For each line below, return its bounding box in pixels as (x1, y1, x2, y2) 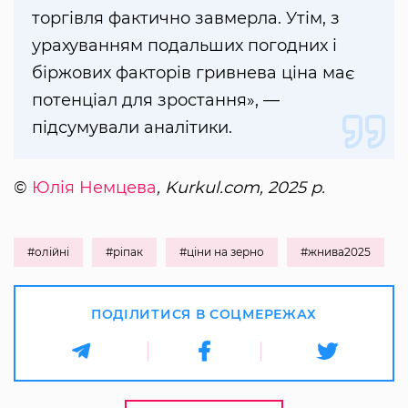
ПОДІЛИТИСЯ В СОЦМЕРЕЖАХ (90, 306, 318, 323)
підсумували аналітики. (32, 117, 232, 138)
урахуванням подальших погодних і (32, 36, 337, 56)
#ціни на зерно (179, 245, 264, 260)
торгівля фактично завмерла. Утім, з (32, 8, 340, 29)
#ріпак (106, 245, 143, 260)
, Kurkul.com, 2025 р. (157, 178, 325, 199)
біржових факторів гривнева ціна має (32, 63, 354, 84)
